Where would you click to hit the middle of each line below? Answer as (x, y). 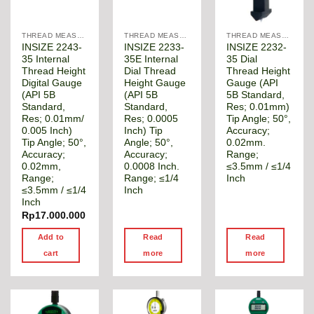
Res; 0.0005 (151, 119)
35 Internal (46, 60)
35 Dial (242, 60)
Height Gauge (155, 83)
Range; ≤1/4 (152, 179)
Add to (51, 237)
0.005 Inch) (47, 131)
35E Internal (151, 60)
